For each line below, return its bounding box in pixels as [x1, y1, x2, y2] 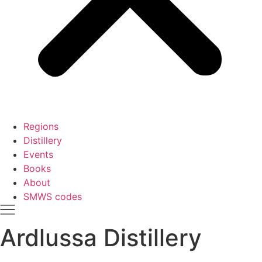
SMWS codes [23, 191, 82, 202]
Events [23, 149, 53, 160]
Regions [23, 120, 58, 132]
